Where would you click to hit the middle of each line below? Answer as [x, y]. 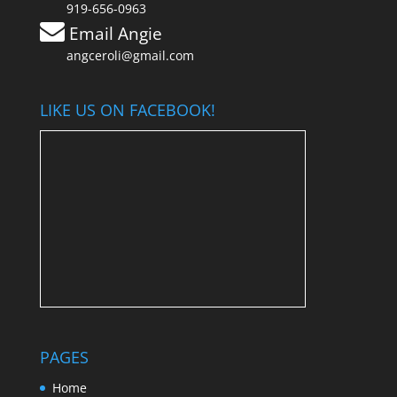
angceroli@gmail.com [130, 55]
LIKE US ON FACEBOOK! [127, 110]
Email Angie [115, 33]
